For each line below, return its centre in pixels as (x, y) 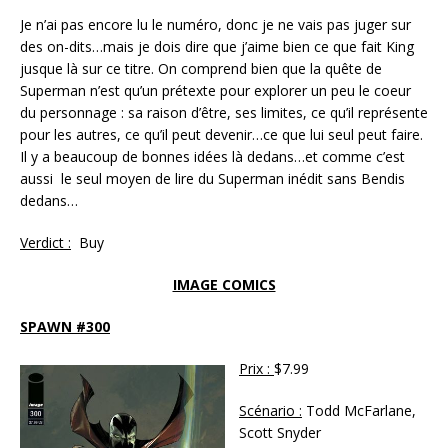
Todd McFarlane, (359, 410)
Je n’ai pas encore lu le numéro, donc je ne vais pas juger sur (215, 24)
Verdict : (45, 242)
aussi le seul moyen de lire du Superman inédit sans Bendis (212, 178)
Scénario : (270, 410)
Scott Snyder (282, 432)
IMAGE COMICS (224, 284)
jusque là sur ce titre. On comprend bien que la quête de (201, 68)
